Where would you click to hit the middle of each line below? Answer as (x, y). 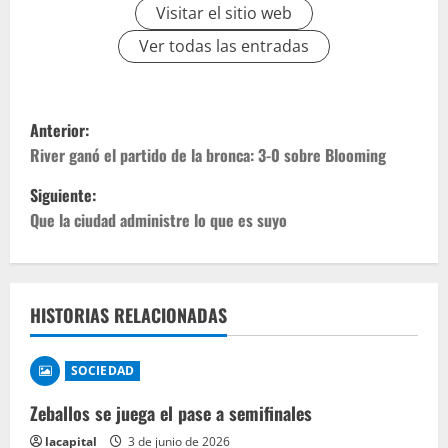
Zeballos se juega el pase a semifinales (171, 412)
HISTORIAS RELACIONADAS (128, 314)
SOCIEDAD (102, 370)
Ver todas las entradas (224, 45)
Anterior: (59, 129)
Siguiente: (63, 194)
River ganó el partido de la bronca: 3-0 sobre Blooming (208, 154)
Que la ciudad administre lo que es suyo (158, 219)
